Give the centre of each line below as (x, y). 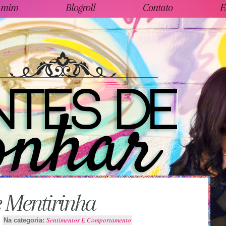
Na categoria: (25, 220)
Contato (157, 8)
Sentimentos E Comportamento (89, 220)
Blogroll (80, 8)
